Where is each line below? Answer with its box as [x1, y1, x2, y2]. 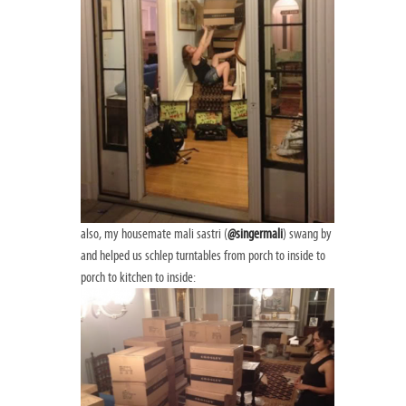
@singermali [227, 226, 283, 243]
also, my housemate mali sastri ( [81, 226, 227, 243]
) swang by [283, 226, 332, 243]
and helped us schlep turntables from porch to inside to [81, 247, 325, 265]
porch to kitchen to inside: [81, 269, 196, 286]
